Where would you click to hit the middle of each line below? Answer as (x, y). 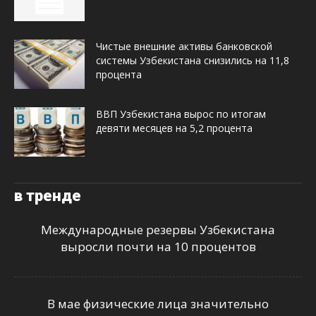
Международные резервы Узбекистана (158, 230)
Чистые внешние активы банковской (184, 47)
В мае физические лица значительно (158, 304)
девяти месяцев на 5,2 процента (174, 128)
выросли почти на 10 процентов (158, 247)
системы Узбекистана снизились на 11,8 (193, 61)
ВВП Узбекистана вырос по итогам (181, 114)
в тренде (48, 196)
